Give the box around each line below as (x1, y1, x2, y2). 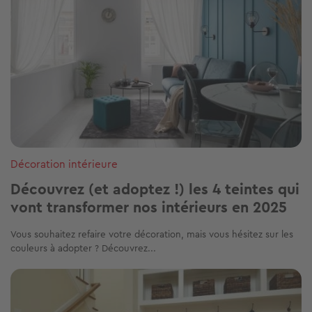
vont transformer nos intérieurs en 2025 (10, 196, 287, 219)
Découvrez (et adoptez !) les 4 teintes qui (10, 178, 299, 201)
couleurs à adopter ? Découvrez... (10, 241, 156, 256)
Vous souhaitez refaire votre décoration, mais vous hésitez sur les (10, 227, 293, 242)
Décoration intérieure (10, 156, 118, 173)
